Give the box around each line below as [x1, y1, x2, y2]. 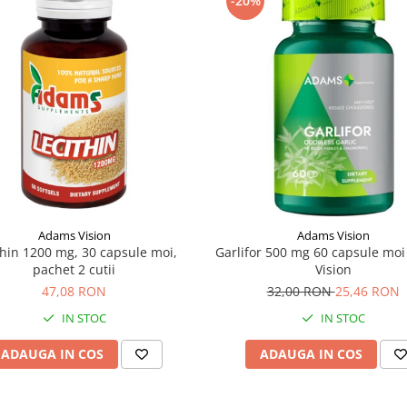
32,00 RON [266, 282, 335, 300]
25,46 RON [334, 282, 400, 300]
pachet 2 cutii [33, 260, 115, 278]
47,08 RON [42, 282, 106, 300]
